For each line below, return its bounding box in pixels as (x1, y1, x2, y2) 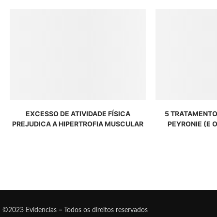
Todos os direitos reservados (64, 207, 148, 214)
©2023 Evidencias (2, 207, 59, 214)
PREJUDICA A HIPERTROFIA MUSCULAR (12, 119, 144, 128)
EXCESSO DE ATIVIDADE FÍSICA (25, 109, 130, 118)
